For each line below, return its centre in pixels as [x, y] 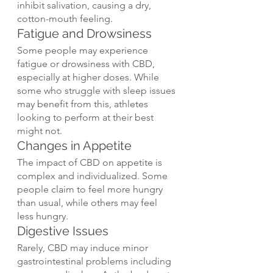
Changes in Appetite [74, 146]
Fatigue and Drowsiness [84, 34]
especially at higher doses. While [89, 77]
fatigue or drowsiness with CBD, [87, 64]
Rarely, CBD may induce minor [84, 248]
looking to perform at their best [87, 118]
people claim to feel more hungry [91, 190]
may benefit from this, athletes [84, 104]
